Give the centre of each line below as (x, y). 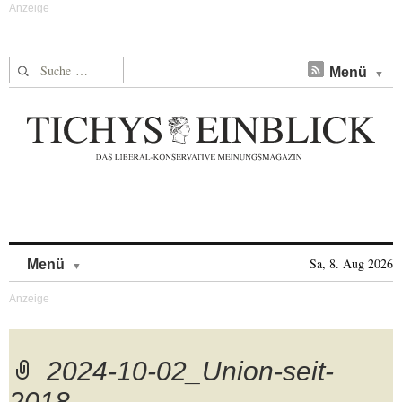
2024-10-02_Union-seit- (190, 371)
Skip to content (129, 255)
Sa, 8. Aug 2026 (351, 263)
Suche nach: (44, 67)
